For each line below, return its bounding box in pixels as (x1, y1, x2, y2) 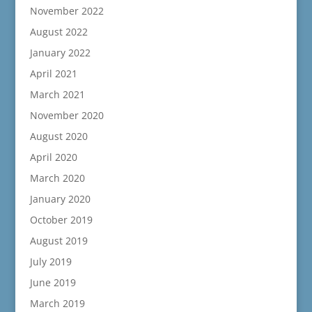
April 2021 (29, 66, 77, 80)
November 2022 (29, 3, 104, 17)
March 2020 (29, 171, 85, 185)
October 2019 (29, 212, 93, 226)
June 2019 (29, 275, 76, 289)
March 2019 (29, 296, 85, 310)
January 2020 (29, 192, 91, 205)
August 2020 (29, 129, 88, 143)
